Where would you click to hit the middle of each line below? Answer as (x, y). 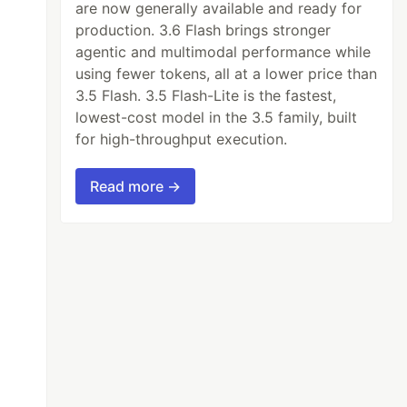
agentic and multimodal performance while (223, 52)
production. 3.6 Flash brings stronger (203, 30)
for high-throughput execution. (182, 139)
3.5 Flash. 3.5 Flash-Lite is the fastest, (206, 96)
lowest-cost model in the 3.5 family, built (217, 118)
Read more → (136, 187)
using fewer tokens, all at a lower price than (227, 74)
